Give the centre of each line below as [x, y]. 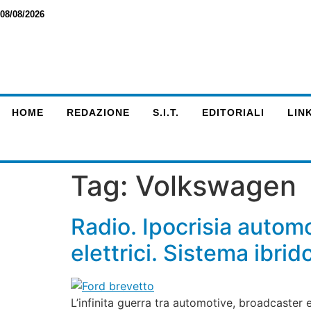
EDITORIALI [233, 112]
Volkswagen [216, 186]
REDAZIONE [98, 112]
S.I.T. [166, 112]
